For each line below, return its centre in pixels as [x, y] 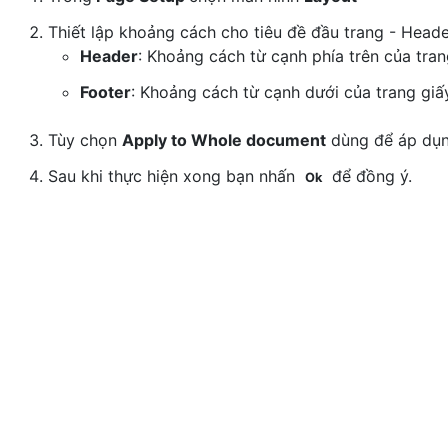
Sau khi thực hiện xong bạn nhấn [174, 176]
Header [109, 56]
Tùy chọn [85, 140]
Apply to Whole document [224, 140]
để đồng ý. [369, 176]
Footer [105, 92]
